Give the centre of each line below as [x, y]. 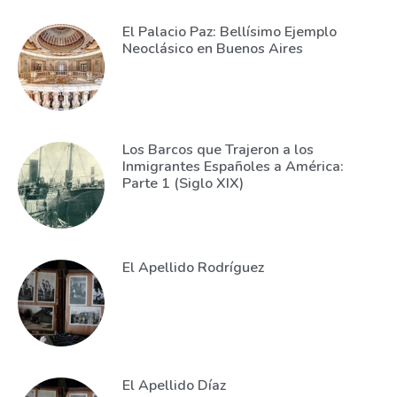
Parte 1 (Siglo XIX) [183, 183]
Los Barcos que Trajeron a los [218, 149]
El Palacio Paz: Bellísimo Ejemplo [229, 31]
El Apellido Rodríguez [193, 267]
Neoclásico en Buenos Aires [212, 48]
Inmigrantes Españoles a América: [233, 166]
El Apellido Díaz [174, 385]
